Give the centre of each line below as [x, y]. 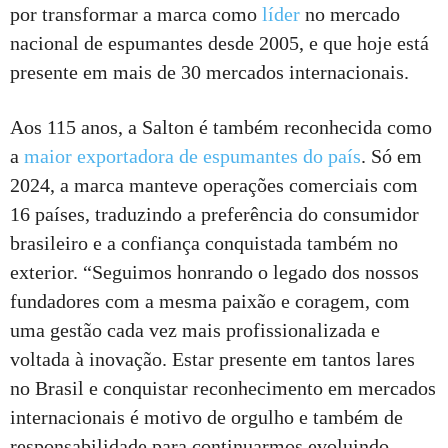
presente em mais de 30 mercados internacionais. [209, 71]
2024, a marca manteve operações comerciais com [214, 184]
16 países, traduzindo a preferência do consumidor [214, 213]
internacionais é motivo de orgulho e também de [206, 416]
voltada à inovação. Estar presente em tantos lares [212, 358]
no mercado [350, 13]
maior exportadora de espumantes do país [192, 155]
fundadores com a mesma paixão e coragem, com [210, 300]
